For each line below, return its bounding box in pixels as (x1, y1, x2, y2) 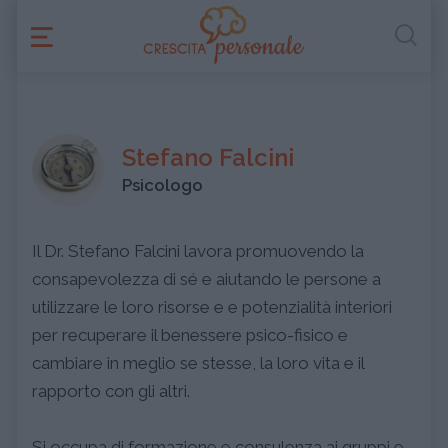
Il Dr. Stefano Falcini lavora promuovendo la (32, 241, 364, 261)
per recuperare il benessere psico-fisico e (32, 325, 348, 345)
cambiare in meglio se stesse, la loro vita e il (32, 353, 364, 373)
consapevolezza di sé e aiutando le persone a (32, 269, 381, 289)
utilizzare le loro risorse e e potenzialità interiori (32, 297, 392, 317)
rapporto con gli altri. (32, 381, 190, 401)
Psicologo (122, 175, 203, 195)
